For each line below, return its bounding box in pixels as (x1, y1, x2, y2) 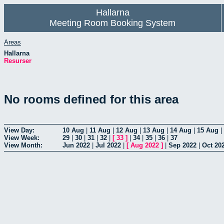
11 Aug (89, 126, 110, 134)
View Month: (4, 141, 42, 149)
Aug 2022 (130, 141, 159, 149)
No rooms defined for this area (4, 92, 178, 106)
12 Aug (116, 126, 137, 134)
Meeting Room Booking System (49, 18, 175, 28)
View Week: (4, 133, 39, 141)
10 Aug (62, 126, 84, 134)
